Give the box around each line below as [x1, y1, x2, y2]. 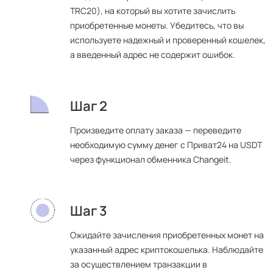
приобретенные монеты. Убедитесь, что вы [70, 19, 244, 31]
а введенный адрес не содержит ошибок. [70, 49, 235, 60]
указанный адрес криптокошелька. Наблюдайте [70, 244, 263, 255]
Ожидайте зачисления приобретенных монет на [70, 229, 264, 241]
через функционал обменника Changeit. [70, 154, 232, 165]
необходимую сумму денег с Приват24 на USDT [70, 139, 262, 151]
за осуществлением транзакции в [70, 258, 207, 270]
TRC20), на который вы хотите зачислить [70, 5, 235, 16]
